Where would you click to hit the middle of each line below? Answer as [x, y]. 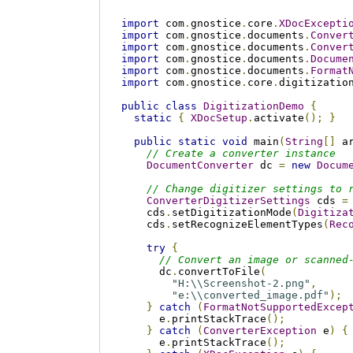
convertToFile [219, 271]
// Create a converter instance [241, 153]
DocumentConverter [200, 165]
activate [279, 117]
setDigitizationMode [231, 212]
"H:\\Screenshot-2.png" [241, 283]
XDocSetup [219, 117]
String [304, 141]
